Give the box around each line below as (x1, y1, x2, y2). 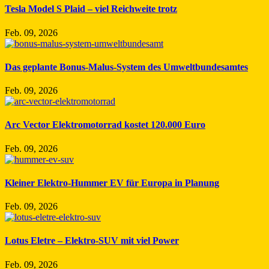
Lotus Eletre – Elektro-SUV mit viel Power (5, 235, 179, 246)
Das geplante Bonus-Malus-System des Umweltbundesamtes (5, 61, 248, 72)
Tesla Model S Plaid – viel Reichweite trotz (5, 4, 177, 14)
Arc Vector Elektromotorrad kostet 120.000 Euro (5, 119, 205, 130)
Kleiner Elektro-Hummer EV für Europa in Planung (5, 177, 219, 188)
